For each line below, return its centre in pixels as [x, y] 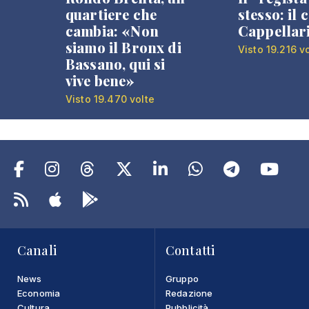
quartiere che [111, 14]
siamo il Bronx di [123, 47]
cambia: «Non [112, 30]
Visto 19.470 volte [110, 99]
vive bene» [100, 80]
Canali [37, 250]
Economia [39, 293]
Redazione [189, 293]
